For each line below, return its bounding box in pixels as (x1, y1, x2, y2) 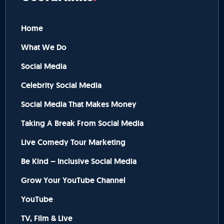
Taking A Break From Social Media (21, 118, 144, 129)
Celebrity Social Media (21, 80, 102, 91)
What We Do (21, 42, 67, 53)
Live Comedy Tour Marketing (21, 137, 126, 148)
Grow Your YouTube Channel (21, 175, 126, 186)
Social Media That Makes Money (21, 99, 137, 110)
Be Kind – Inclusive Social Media (21, 156, 137, 167)
